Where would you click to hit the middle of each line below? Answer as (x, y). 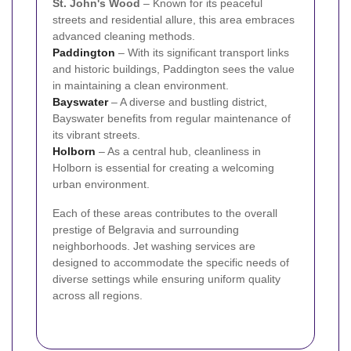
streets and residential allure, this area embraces (174, 19)
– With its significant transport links (202, 52)
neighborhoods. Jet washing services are (154, 246)
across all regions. (98, 295)
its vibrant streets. (96, 134)
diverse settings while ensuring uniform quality (166, 279)
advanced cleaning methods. (124, 36)
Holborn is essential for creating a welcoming (163, 167)
